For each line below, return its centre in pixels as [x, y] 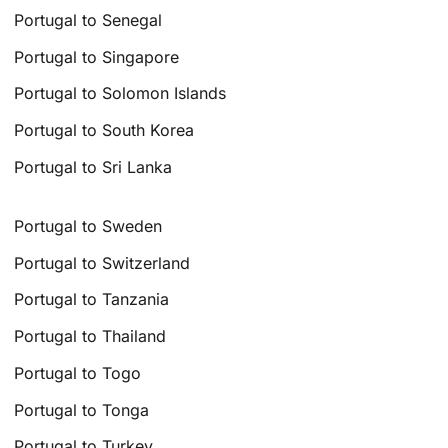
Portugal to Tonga [82, 409]
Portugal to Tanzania [92, 299]
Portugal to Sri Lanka [93, 166]
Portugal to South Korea [104, 130]
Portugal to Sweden [88, 225]
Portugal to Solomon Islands [120, 93]
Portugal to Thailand [90, 336]
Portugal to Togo [78, 372]
